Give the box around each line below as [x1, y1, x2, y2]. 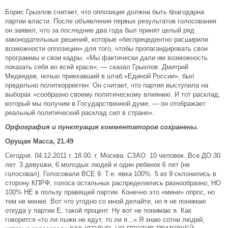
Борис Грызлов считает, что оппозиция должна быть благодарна [5, 8, 204, 16]
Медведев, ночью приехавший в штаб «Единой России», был [5, 72, 194, 80]
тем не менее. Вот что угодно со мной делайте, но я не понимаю [5, 197, 206, 205]
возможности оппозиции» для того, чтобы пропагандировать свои [5, 45, 208, 52]
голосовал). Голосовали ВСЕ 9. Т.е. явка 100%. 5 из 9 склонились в [5, 170, 216, 178]
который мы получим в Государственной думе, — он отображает [5, 100, 206, 107]
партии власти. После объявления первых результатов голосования [5, 17, 216, 25]
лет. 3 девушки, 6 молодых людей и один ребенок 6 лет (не [5, 161, 190, 168]
